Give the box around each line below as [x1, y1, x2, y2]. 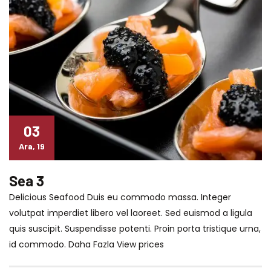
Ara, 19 [19, 140, 45, 151]
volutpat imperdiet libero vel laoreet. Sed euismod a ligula [9, 206, 252, 219]
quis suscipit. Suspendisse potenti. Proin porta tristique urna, [9, 222, 261, 235]
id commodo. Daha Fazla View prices [9, 238, 164, 250]
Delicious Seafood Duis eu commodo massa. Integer [9, 191, 231, 203]
